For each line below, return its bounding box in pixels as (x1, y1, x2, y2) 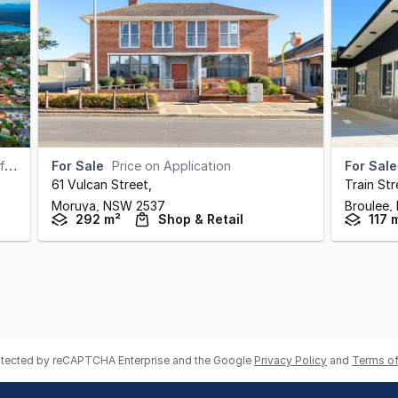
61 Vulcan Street (52, 177, 148, 192)
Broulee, (345, 198, 396, 213)
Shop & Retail (158, 211, 243, 227)
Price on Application (112, 158, 231, 173)
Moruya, (52, 198, 103, 213)
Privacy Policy (254, 354, 327, 367)
